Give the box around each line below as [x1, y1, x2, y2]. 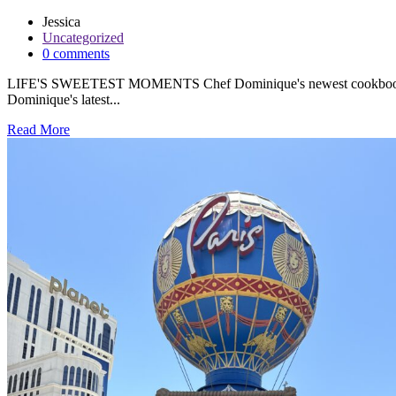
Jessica [42, 13, 80, 29]
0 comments [42, 45, 110, 61]
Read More [7, 121, 70, 137]
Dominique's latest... [7, 91, 120, 107]
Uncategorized [42, 29, 124, 45]
